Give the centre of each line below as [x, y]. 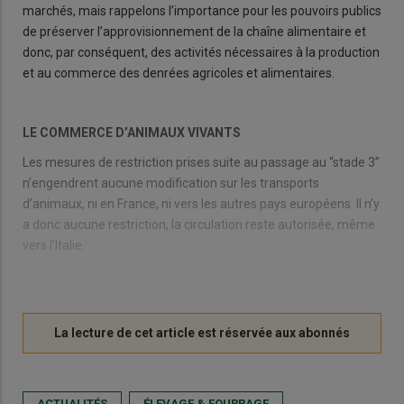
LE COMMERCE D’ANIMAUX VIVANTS [132, 133]
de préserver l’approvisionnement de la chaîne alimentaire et [194, 32]
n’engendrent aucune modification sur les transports [171, 184]
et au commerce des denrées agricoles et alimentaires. [179, 73]
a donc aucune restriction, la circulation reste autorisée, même [199, 225]
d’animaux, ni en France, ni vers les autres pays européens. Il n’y [201, 204]
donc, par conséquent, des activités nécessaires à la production [201, 53]
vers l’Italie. [54, 246]
